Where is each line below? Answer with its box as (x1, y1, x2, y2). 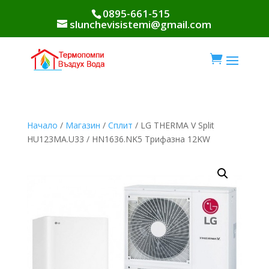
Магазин (65, 119, 100, 131)
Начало (26, 119, 58, 131)
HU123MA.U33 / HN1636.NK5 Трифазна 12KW (26, 133, 210, 145)
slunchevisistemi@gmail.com (70, 17, 212, 31)
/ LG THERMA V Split (132, 119, 214, 131)
